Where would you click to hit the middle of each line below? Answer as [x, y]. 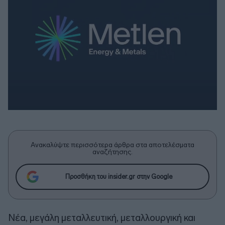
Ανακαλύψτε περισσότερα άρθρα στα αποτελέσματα [113, 145]
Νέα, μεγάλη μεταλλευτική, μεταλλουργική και [102, 217]
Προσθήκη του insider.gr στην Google [119, 177]
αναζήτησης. [113, 152]
